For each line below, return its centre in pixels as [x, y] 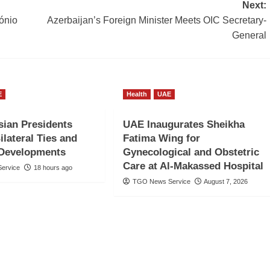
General [249, 36]
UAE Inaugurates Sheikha [184, 125]
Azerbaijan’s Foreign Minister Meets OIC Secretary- [156, 20]
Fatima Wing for [161, 139]
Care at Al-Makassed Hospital [193, 166]
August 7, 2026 [225, 182]
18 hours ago [53, 168]
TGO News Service [161, 182]
